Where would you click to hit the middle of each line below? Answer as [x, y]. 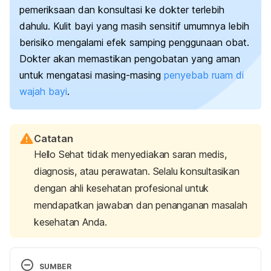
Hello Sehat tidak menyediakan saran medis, [130, 155]
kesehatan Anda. [71, 222]
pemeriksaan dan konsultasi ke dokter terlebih [122, 10]
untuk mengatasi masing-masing [92, 75]
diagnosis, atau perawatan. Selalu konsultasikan [137, 171]
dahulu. [35, 26]
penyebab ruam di [204, 75]
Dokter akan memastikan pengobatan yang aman [130, 59]
